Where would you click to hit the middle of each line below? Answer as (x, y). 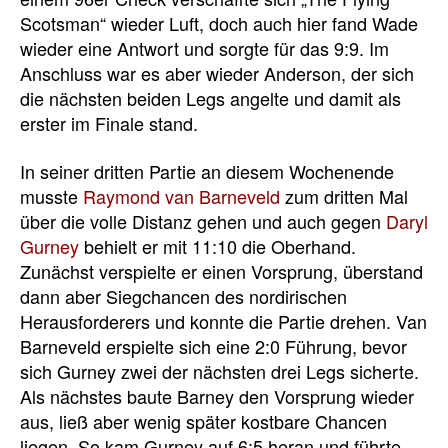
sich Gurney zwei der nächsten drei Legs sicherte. (219, 370)
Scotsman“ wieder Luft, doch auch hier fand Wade (219, 23)
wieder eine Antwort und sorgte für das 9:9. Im (204, 48)
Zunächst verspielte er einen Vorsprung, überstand (221, 270)
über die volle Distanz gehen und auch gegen (203, 220)
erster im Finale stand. (109, 123)
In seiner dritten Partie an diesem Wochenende (207, 170)
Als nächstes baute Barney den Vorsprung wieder (217, 395)
